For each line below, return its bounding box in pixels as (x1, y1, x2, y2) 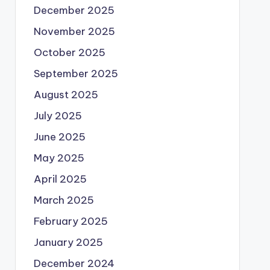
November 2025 (33, 24, 115, 38)
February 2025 (33, 214, 108, 228)
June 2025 (33, 130, 86, 143)
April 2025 (33, 172, 87, 186)
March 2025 (33, 193, 94, 207)
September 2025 (33, 66, 118, 80)
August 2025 (33, 87, 98, 101)
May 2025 (33, 151, 84, 165)
